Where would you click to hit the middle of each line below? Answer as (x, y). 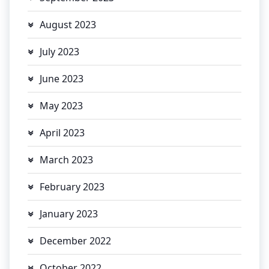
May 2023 (61, 105)
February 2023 (72, 186)
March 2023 (66, 159)
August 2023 (68, 24)
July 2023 (59, 51)
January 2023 (69, 213)
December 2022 (75, 240)
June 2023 (62, 78)
